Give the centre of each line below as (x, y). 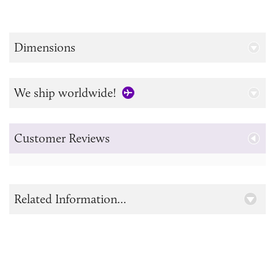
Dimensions (45, 47)
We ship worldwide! (65, 92)
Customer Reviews (62, 138)
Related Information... (70, 199)
